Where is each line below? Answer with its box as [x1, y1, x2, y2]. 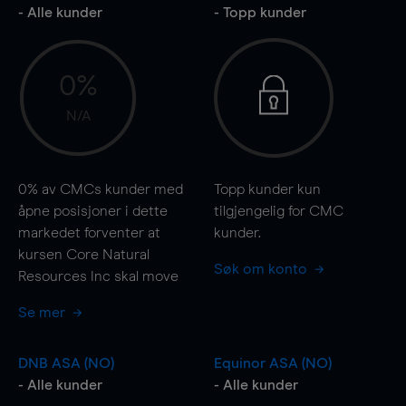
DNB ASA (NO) [18, 355, 114, 371]
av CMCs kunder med [38, 181, 183, 197]
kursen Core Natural [18, 246, 150, 262]
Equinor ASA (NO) [213, 355, 332, 371]
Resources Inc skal [18, 268, 142, 284]
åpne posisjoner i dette [18, 203, 168, 218]
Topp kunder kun [213, 181, 321, 197]
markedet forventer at [18, 225, 160, 240]
